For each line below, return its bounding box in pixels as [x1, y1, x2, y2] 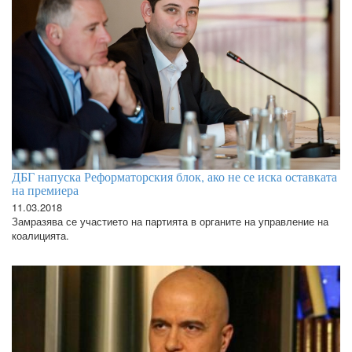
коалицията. [12, 228, 72, 244]
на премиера [12, 181, 79, 199]
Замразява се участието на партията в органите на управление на [12, 214, 328, 229]
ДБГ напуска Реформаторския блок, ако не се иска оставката [12, 168, 337, 185]
